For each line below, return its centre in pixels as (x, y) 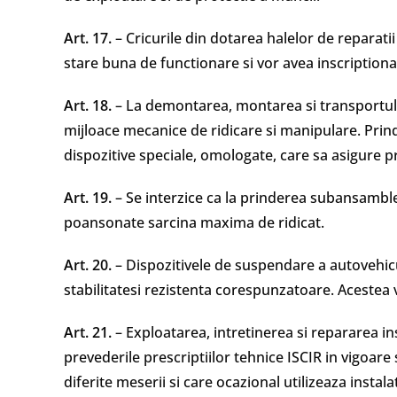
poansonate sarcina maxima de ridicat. (194, 222)
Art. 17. (88, 38)
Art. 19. (88, 198)
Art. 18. (88, 105)
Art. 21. (88, 332)
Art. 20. (88, 265)
